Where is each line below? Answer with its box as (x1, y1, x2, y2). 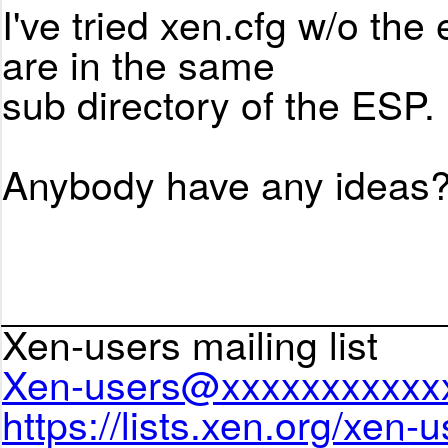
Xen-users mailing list (2, 315, 378, 372)
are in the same (2, 35, 275, 92)
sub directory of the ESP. (2, 75, 435, 132)
